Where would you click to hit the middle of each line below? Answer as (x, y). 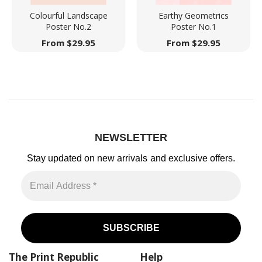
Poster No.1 (194, 26)
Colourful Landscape (68, 15)
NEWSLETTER (131, 137)
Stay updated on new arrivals (87, 158)
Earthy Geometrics (194, 15)
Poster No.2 (68, 26)
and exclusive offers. (191, 158)
